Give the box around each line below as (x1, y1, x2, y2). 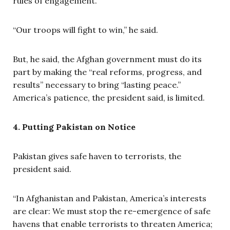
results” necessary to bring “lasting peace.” (13, 80, 181, 90)
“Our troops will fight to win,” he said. (13, 25, 158, 35)
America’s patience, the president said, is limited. (13, 92, 205, 103)
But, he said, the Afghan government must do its (13, 54, 202, 64)
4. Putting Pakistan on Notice (13, 122, 136, 132)
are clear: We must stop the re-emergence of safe (13, 206, 210, 216)
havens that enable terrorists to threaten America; (13, 219, 213, 229)
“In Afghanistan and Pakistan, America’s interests (13, 193, 206, 203)
